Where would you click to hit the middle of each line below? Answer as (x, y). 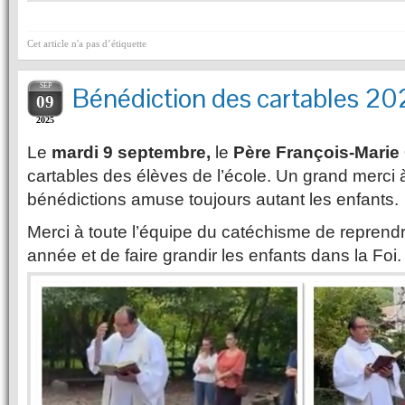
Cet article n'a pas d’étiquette (87, 44)
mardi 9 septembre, (129, 153)
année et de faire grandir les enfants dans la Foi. (214, 256)
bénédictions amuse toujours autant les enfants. (213, 200)
